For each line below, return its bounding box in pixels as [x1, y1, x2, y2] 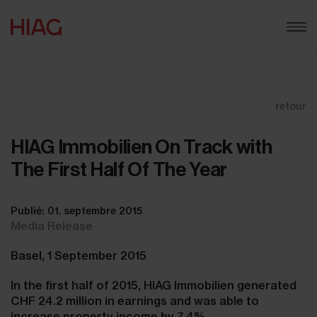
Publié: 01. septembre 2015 [11, 204, 142, 217]
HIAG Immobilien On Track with [11, 135, 272, 158]
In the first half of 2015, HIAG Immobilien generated [11, 278, 296, 292]
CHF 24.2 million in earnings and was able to [11, 294, 259, 308]
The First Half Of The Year [11, 158, 228, 181]
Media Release [11, 219, 93, 233]
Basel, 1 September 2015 [11, 248, 146, 263]
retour [275, 100, 306, 113]
